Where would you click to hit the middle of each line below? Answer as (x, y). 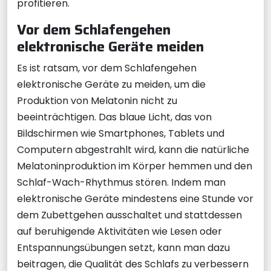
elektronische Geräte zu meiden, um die (111, 84)
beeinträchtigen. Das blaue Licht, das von (114, 117)
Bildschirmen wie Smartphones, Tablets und (121, 133)
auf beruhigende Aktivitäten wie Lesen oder (119, 231)
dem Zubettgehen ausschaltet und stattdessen (129, 215)
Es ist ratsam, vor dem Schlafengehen (107, 68)
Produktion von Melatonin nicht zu (97, 101)
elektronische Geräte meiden (110, 46)
